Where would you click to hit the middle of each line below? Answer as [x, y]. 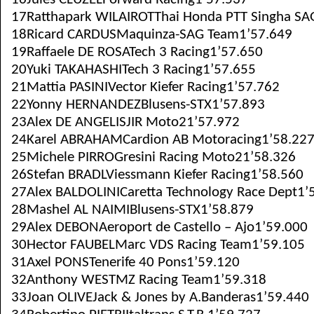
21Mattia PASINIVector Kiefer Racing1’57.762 [145, 87]
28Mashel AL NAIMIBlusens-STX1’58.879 [132, 210]
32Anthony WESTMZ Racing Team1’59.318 [139, 280]
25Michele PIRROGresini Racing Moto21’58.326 [153, 157]
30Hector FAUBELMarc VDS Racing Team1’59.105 [158, 245]
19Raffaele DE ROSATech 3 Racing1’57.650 [137, 52]
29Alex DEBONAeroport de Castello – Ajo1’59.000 [159, 227]
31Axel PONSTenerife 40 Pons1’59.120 [125, 262]
